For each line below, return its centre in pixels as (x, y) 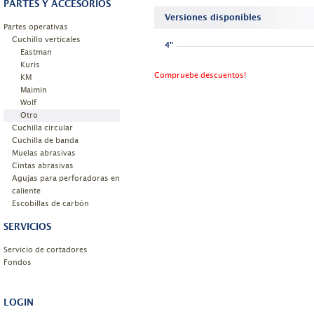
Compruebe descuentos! (200, 75)
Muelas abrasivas (44, 153)
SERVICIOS (27, 227)
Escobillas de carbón (50, 204)
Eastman (36, 52)
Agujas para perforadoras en (66, 178)
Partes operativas (36, 27)
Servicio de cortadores (46, 250)
